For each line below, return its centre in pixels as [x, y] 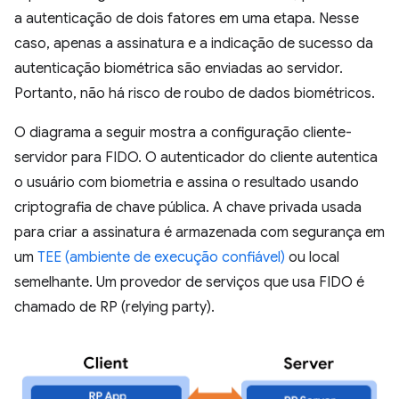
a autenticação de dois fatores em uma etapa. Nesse [187, 19]
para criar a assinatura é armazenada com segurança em [199, 233]
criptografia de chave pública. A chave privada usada [188, 208]
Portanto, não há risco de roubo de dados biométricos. [195, 94]
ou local [312, 258]
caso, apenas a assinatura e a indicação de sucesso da [194, 44]
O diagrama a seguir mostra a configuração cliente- [183, 133]
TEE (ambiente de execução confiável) [161, 258]
